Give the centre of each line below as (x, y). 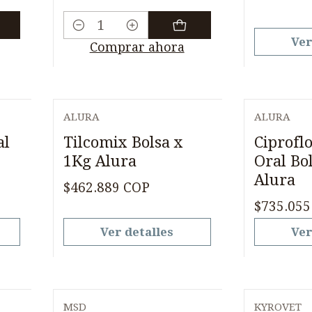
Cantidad (90, 36)
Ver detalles (137, 232)
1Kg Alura (100, 161)
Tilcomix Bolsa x (123, 142)
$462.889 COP (106, 187)
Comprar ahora (137, 47)
